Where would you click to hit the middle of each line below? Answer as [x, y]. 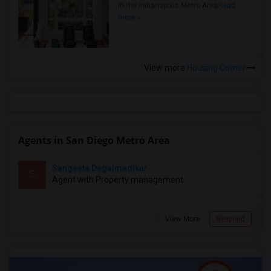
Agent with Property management [118, 180]
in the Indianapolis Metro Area [168, 5]
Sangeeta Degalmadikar [100, 168]
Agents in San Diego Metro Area [94, 140]
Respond [230, 219]
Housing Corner [216, 68]
